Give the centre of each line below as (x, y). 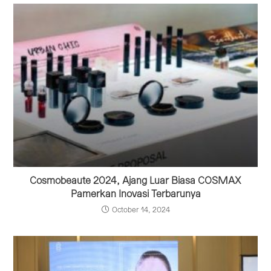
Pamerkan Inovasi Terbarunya (135, 194)
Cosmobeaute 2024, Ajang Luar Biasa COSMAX (135, 181)
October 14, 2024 (141, 210)
